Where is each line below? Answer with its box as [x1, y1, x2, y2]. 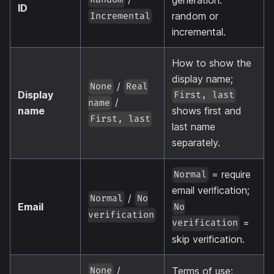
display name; [172, 72, 233, 85]
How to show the [172, 56, 251, 69]
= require [209, 168, 251, 180]
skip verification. [172, 232, 245, 245]
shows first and [172, 105, 242, 117]
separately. [172, 136, 220, 149]
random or [172, 9, 218, 22]
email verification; [172, 184, 250, 197]
